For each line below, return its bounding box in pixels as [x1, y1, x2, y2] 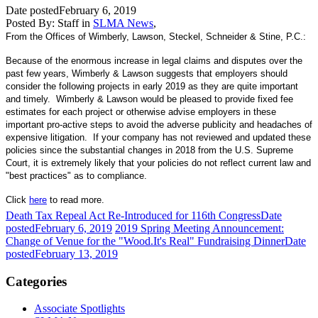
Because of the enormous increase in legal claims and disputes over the [6, 55, 302, 66]
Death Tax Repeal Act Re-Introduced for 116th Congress [6, 209, 261, 221]
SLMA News [93, 16, 153, 29]
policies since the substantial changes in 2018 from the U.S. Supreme [6, 144, 293, 155]
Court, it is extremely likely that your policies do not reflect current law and [6, 157, 311, 168]
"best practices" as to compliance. [6, 170, 150, 181]
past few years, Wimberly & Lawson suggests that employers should [6, 67, 287, 79]
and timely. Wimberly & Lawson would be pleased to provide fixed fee [6, 93, 293, 104]
